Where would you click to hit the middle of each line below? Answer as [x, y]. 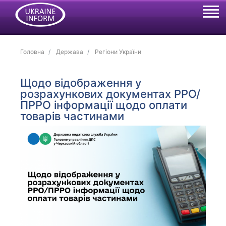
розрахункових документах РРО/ [110, 94]
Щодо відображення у [81, 83]
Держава [70, 52]
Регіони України [118, 52]
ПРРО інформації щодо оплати [104, 105]
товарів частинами [72, 116]
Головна [33, 52]
